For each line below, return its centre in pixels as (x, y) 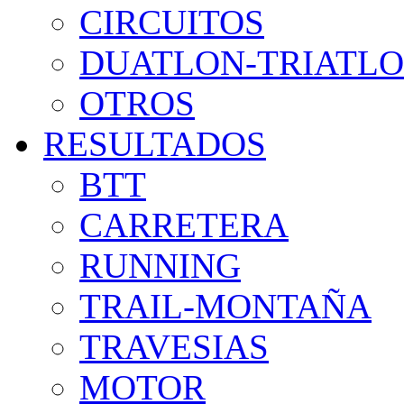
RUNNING (160, 266)
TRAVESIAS (174, 347)
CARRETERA (184, 225)
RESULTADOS (155, 144)
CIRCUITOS (172, 22)
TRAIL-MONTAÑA (225, 306)
